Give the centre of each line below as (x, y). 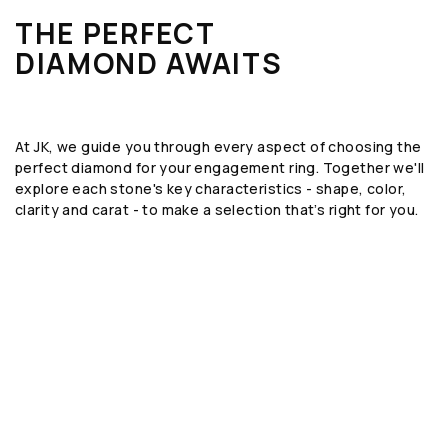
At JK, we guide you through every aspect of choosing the (218, 146)
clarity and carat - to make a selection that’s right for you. (217, 209)
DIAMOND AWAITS (149, 62)
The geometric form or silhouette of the (151, 417)
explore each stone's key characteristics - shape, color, (211, 188)
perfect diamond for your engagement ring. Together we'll (220, 167)
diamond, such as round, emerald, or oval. (158, 435)
